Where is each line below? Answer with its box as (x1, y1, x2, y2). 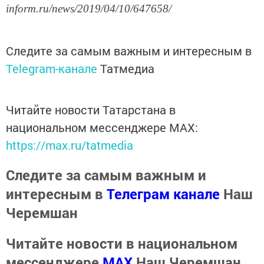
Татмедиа (100, 60, 154, 76)
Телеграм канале (107, 184, 220, 203)
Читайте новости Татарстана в (6, 101, 176, 117)
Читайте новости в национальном (6, 233, 237, 253)
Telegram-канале (6, 60, 97, 76)
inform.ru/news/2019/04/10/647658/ (6, 2, 171, 15)
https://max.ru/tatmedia (6, 137, 133, 153)
